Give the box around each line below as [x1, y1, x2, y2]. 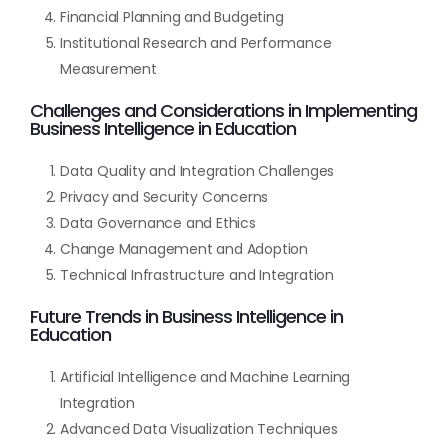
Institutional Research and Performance [60, 32, 332, 53]
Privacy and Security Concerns [60, 186, 269, 207]
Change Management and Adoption [60, 238, 308, 259]
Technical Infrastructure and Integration [60, 264, 334, 285]
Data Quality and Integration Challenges [60, 160, 335, 181]
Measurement [60, 58, 157, 79]
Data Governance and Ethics [60, 212, 256, 233]
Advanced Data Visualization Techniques [60, 418, 338, 439]
